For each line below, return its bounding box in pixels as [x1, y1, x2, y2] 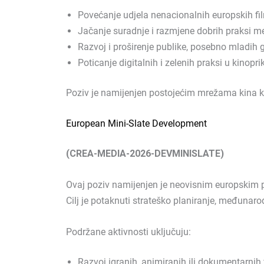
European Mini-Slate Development [66, 118, 207, 130]
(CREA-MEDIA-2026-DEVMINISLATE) [66, 148, 224, 160]
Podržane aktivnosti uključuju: [66, 226, 191, 237]
